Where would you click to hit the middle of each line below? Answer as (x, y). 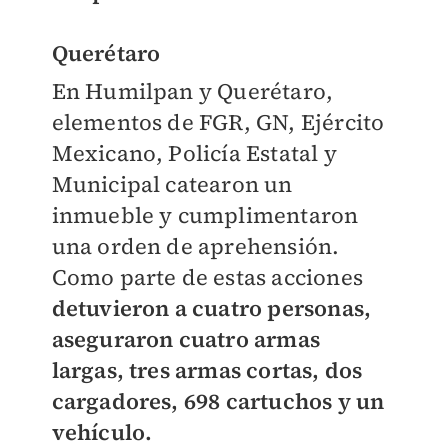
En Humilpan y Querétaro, (192, 91)
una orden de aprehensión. (195, 246)
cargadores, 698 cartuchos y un (218, 401)
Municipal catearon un (172, 184)
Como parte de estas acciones (207, 277)
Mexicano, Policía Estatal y (194, 153)
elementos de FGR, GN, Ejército (218, 122)
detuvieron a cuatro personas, (211, 308)
